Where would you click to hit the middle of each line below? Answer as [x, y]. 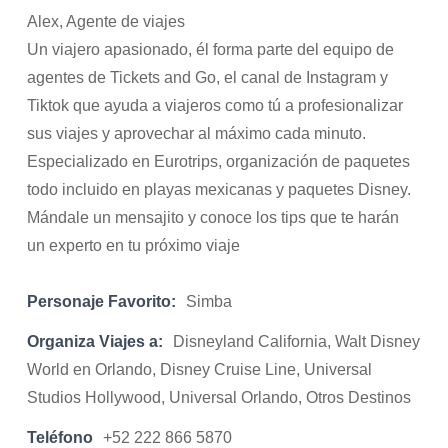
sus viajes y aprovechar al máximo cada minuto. [197, 133]
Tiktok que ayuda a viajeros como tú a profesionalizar [215, 105]
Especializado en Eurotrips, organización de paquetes [219, 161]
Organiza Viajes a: [95, 341]
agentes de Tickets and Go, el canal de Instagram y [208, 77]
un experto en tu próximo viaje [134, 245]
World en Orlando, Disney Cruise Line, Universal [200, 369]
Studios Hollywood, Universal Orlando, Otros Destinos [219, 397]
